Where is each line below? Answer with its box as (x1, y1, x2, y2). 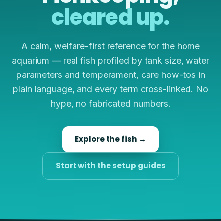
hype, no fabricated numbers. (50, 98, 171, 109)
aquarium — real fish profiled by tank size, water (12, 55, 209, 66)
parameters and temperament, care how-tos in (16, 69, 205, 80)
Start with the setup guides (55, 160, 166, 171)
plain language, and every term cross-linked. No (13, 83, 208, 94)
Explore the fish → (75, 134, 146, 145)
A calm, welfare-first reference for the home (21, 40, 200, 51)
